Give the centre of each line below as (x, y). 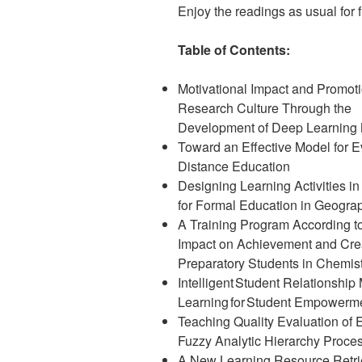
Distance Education (234, 166)
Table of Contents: (234, 50)
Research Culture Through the (265, 108)
